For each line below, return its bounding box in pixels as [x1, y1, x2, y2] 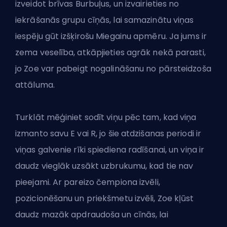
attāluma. [15, 79, 55, 91]
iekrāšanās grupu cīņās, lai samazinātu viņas [15, 14, 194, 26]
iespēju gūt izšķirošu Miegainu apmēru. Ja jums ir [15, 30, 207, 43]
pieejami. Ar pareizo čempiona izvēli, [15, 176, 160, 188]
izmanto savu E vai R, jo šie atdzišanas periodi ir [15, 128, 202, 140]
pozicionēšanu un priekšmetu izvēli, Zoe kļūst [15, 193, 194, 205]
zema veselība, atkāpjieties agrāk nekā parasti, [15, 47, 206, 59]
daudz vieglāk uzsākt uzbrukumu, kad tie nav [15, 160, 194, 172]
